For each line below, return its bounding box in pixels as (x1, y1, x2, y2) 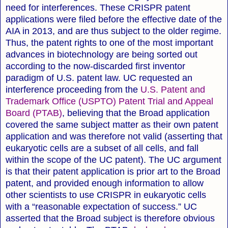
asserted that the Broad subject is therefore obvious (6, 213, 215, 223)
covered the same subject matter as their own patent (6, 119, 218, 130)
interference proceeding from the (6, 84, 140, 95)
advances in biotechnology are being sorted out (6, 49, 197, 60)
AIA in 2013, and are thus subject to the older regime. (6, 25, 221, 36)
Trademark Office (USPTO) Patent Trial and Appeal (6, 96, 213, 106)
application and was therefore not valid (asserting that (6, 131, 222, 141)
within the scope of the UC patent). (6, 154, 149, 165)
